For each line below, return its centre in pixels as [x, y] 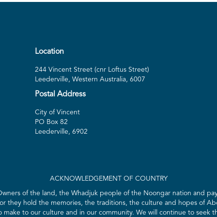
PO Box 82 [51, 122]
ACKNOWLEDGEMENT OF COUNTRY [108, 179]
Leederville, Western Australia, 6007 [90, 80]
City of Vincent [57, 113]
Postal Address [60, 95]
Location [49, 52]
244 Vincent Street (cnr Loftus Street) [92, 70]
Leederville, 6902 [61, 132]
